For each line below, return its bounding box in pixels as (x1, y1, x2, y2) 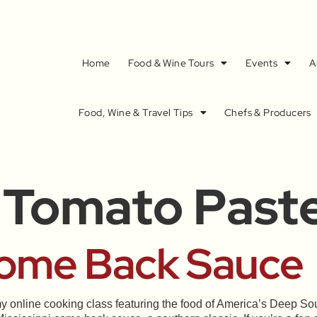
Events (245, 57, 278, 70)
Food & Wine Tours (127, 57, 214, 70)
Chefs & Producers (224, 106, 311, 120)
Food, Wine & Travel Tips (79, 106, 193, 120)
